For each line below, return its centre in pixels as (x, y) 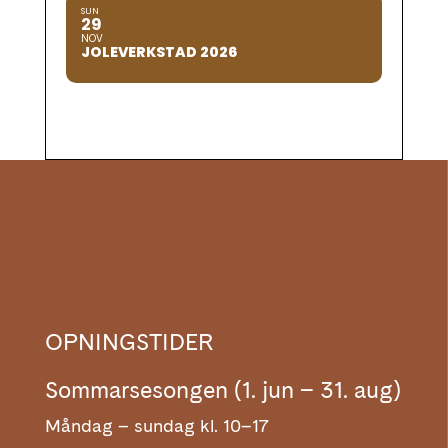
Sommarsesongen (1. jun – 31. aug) (222, 390)
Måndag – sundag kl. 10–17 (156, 426)
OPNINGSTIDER (128, 342)
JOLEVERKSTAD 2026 (158, 52)
